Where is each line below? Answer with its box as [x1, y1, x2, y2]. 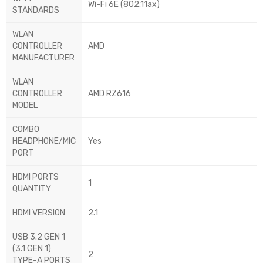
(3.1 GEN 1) [12, 244, 51, 254]
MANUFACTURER [12, 53, 75, 63]
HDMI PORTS [12, 172, 59, 183]
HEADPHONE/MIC [12, 136, 76, 147]
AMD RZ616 [88, 89, 131, 99]
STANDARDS [12, 5, 59, 16]
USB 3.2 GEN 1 [12, 232, 65, 242]
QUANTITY [12, 184, 51, 194]
